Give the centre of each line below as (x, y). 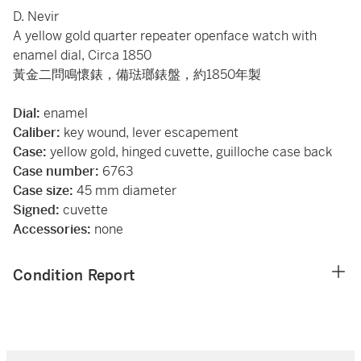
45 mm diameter (127, 191)
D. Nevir (36, 17)
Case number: (56, 171)
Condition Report (74, 275)
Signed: (36, 210)
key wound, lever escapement (151, 133)
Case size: (45, 191)
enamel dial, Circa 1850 (82, 55)
